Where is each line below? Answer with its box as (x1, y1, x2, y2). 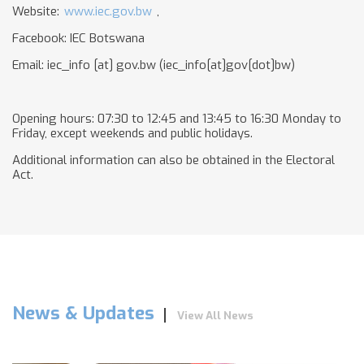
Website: (12, 3, 63, 19)
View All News (177, 308, 253, 323)
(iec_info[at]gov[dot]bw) (156, 57, 295, 73)
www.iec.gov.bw (64, 3, 152, 19)
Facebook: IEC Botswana (12, 30, 145, 46)
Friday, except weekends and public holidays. (12, 125, 253, 141)
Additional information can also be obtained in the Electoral (12, 152, 335, 168)
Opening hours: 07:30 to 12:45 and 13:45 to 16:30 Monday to (12, 110, 341, 127)
